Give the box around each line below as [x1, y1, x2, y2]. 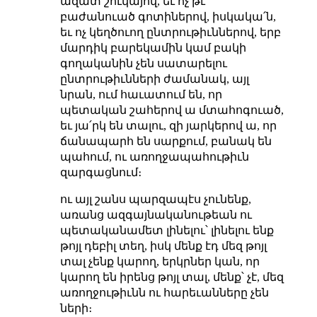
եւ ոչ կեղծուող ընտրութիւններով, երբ [59, 26, 281, 39]
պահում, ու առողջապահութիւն [59, 151, 249, 163]
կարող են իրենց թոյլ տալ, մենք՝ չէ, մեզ [59, 271, 284, 284]
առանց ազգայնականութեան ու [59, 209, 252, 221]
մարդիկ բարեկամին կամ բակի [59, 42, 246, 54]
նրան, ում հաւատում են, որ [59, 88, 222, 101]
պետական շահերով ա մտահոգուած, [59, 104, 284, 117]
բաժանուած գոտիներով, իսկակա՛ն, [59, 11, 276, 23]
